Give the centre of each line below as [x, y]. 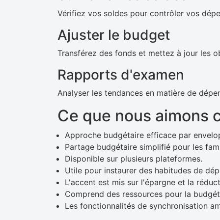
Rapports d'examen [121, 75]
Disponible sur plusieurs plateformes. [134, 159]
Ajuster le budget [114, 35]
